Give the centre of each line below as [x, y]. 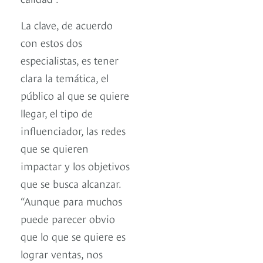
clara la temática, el [65, 77]
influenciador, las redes [73, 130]
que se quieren [55, 148]
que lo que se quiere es [73, 236]
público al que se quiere [75, 95]
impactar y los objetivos [75, 166]
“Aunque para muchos [71, 201]
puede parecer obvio [68, 218]
